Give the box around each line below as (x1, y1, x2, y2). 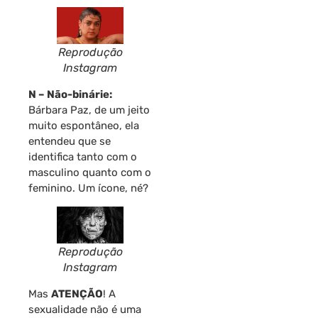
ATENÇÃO (51, 287, 103, 300)
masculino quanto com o (28, 165, 151, 179)
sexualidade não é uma (28, 302, 141, 316)
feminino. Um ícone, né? (28, 181, 148, 194)
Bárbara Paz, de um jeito (28, 103, 150, 116)
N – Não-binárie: (28, 87, 112, 101)
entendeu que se (28, 134, 111, 148)
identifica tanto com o (28, 150, 137, 163)
